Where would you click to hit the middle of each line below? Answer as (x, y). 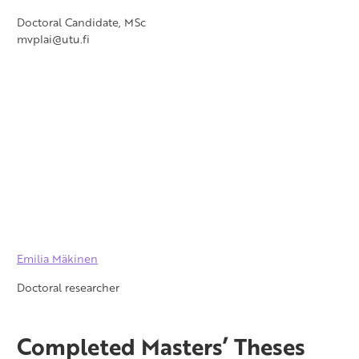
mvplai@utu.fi (53, 39)
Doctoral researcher (68, 288)
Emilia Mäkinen (57, 259)
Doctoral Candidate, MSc (81, 22)
